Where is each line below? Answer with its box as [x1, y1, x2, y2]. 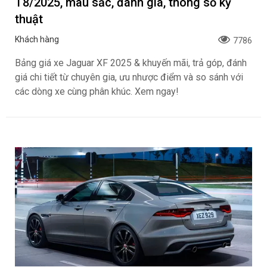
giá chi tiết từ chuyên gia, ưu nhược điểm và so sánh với [15, 72, 243, 83]
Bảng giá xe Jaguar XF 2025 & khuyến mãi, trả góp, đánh [15, 57, 247, 69]
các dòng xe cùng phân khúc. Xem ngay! [15, 86, 179, 97]
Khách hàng [15, 35, 59, 44]
